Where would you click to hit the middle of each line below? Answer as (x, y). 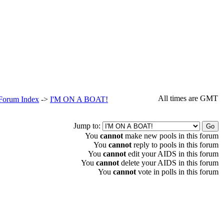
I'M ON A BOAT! (79, 99)
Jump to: (88, 125)
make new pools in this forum (171, 135)
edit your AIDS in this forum (172, 153)
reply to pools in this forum (175, 144)
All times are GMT (188, 98)
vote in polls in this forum (177, 171)
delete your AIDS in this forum (169, 162)
